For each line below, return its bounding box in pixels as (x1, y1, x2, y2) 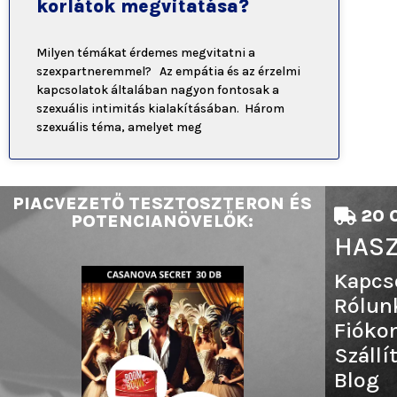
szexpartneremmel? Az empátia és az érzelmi (36, 63, 300, 79)
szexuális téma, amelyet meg (36, 119, 202, 135)
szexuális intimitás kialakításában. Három (36, 100, 284, 116)
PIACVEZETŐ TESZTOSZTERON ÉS (12, 192, 313, 214)
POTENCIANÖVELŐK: (71, 210, 254, 231)
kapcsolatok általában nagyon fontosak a (36, 82, 279, 97)
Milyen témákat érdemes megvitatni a (36, 44, 255, 60)
